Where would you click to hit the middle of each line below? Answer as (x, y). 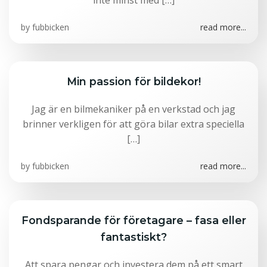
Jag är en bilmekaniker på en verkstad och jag (133, 109)
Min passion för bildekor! (133, 81)
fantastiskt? (133, 237)
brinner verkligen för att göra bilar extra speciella (133, 124)
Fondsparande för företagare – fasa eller (133, 220)
